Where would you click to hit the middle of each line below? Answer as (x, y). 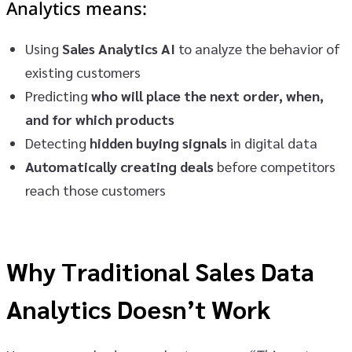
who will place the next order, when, (207, 96)
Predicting (58, 96)
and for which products (100, 119)
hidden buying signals (158, 143)
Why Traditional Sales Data (160, 271)
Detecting (57, 143)
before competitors (275, 167)
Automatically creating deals (119, 167)
